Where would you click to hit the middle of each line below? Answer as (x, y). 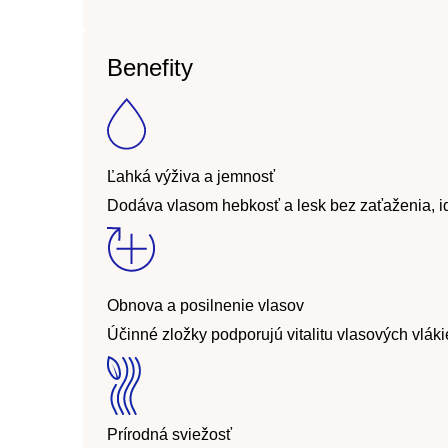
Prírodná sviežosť (169, 434)
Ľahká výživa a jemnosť (191, 176)
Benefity (150, 67)
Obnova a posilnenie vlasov (205, 305)
